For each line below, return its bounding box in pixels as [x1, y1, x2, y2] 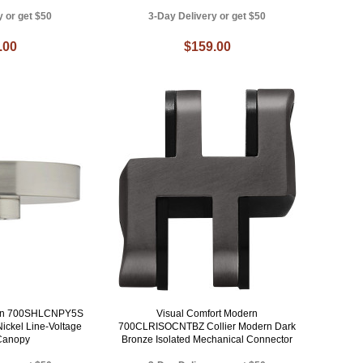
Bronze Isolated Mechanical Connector [122, 334, 293, 346]
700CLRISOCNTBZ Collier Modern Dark [118, 321, 297, 333]
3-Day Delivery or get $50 [148, 11, 267, 23]
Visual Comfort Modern [156, 308, 258, 320]
